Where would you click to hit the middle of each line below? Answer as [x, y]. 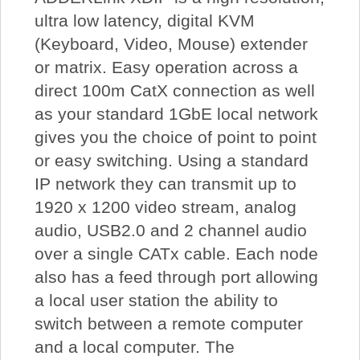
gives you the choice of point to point [175, 137]
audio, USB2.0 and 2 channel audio [170, 231]
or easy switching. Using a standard [171, 161]
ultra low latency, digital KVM [144, 21]
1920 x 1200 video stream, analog [165, 207]
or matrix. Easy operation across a [166, 67]
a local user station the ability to [156, 301]
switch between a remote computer [168, 324]
